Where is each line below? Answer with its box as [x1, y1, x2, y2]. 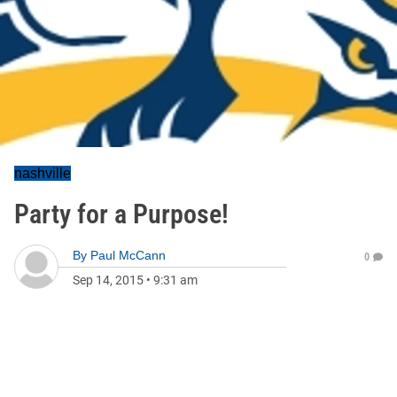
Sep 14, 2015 [73, 273, 144, 287]
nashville [14, 166, 71, 181]
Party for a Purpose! [14, 198, 229, 230]
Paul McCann [90, 248, 166, 262]
